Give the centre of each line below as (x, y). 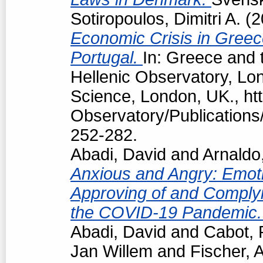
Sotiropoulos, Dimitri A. (156, 18)
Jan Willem (112, 251)
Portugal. (107, 57)
